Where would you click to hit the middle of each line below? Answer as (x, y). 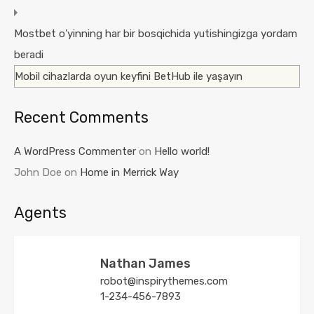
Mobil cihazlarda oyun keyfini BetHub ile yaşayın (129, 77)
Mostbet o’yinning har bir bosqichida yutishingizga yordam (156, 34)
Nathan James (145, 264)
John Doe (38, 173)
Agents (40, 213)
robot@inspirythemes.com (164, 281)
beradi (29, 55)
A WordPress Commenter (75, 152)
